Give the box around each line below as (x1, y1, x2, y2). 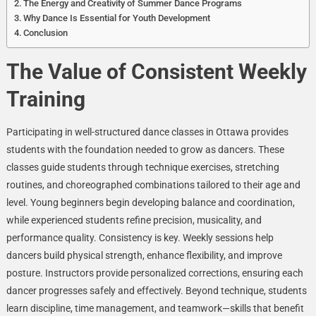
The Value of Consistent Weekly (6, 59, 307, 84)
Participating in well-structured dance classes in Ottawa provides (6, 126, 288, 138)
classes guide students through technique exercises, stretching (6, 161, 279, 173)
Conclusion (23, 27, 68, 38)
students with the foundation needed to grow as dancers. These (6, 143, 284, 155)
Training (6, 86, 85, 111)
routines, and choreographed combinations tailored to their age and (6, 178, 300, 190)
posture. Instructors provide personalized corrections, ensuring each (6, 267, 303, 279)
